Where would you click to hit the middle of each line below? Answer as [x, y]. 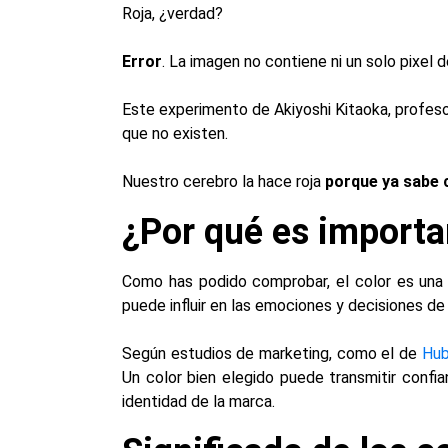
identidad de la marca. [198, 401]
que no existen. [175, 133]
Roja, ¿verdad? [172, 13]
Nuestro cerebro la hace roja [223, 181]
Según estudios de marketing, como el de [272, 353]
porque [353, 181]
